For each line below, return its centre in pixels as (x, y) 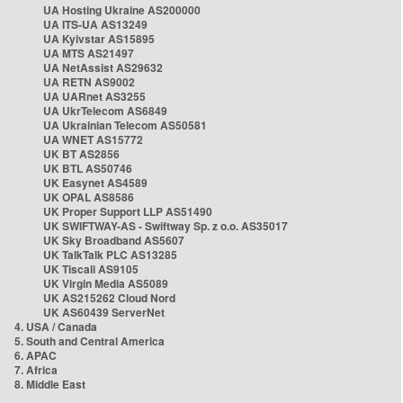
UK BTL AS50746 (88, 168)
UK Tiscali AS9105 (91, 269)
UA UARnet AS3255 (94, 96)
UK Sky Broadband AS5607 (114, 240)
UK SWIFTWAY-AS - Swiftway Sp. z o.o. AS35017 (166, 226)
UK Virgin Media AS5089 (106, 283)
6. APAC (36, 355)
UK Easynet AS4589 (95, 183)
